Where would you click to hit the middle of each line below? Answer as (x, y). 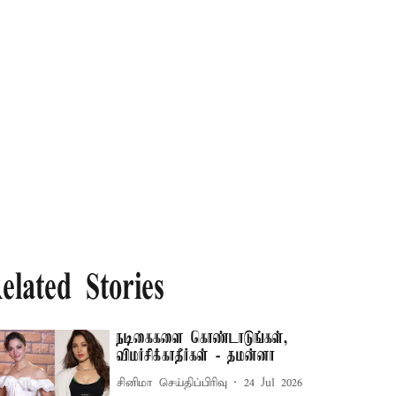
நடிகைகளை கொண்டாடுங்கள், (202, 339)
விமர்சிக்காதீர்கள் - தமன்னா (196, 356)
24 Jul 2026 (274, 383)
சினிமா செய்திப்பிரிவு (172, 383)
